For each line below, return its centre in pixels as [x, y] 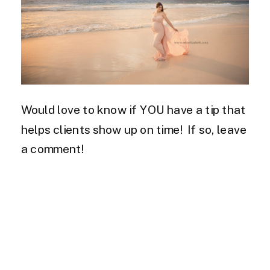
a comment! [52, 148]
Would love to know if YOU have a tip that [133, 109]
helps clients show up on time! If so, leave [134, 129]
